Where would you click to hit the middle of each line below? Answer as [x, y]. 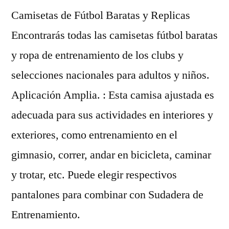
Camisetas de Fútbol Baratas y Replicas [101, 15]
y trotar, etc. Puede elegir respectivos [94, 175]
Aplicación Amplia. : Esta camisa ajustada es [113, 95]
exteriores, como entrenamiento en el [94, 135]
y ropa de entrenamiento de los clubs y [97, 55]
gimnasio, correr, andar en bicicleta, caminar [111, 155]
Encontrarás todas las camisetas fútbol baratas [114, 35]
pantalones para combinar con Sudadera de [107, 194]
